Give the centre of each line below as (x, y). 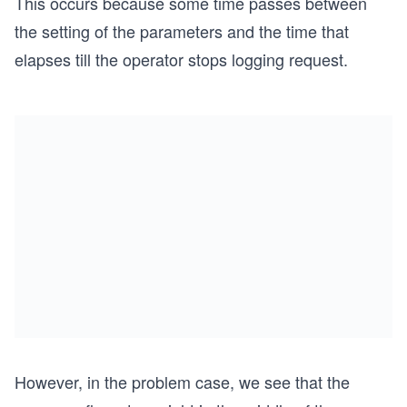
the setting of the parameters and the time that (182, 31)
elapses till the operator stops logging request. (181, 59)
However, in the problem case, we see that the (182, 382)
